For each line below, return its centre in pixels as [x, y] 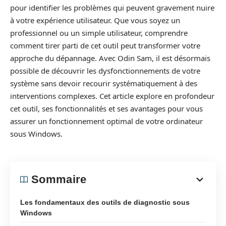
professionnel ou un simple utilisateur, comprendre [99, 33]
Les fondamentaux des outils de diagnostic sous [105, 202]
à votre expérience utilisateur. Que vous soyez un [95, 20]
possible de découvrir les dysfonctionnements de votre [105, 71]
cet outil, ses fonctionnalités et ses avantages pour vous [106, 108]
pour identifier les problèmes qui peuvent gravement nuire [112, 8]
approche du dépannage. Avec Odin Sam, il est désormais [110, 58]
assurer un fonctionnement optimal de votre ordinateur [106, 121]
